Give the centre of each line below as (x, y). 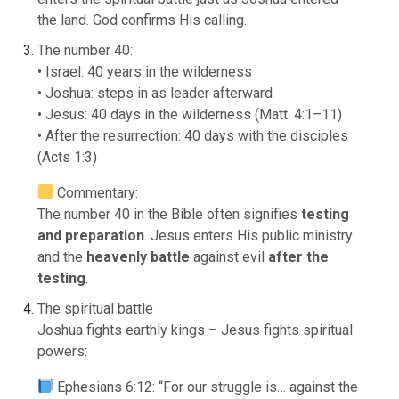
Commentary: (96, 192)
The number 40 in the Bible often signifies (170, 214)
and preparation (91, 235)
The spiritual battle (96, 308)
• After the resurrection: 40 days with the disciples (193, 135)
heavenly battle (138, 256)
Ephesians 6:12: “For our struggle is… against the (206, 387)
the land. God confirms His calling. (142, 20)
